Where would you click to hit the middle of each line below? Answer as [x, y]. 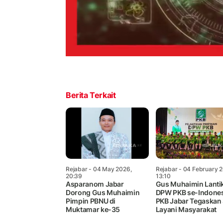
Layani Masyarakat [186, 210]
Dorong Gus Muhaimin [103, 193]
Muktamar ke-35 [93, 210]
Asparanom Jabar [95, 184]
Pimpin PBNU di [91, 201]
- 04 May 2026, [110, 169]
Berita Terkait [91, 95]
